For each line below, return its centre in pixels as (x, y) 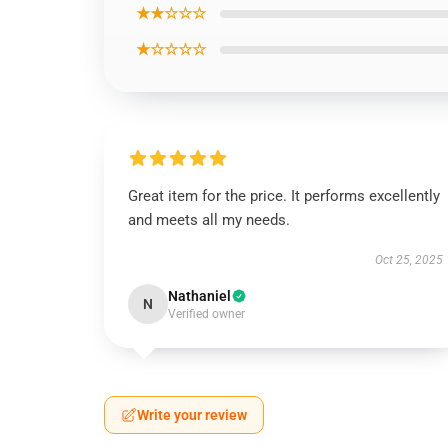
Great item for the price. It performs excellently (284, 196)
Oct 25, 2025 (408, 260)
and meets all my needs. (209, 220)
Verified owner (206, 314)
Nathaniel (199, 296)
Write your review (192, 415)
